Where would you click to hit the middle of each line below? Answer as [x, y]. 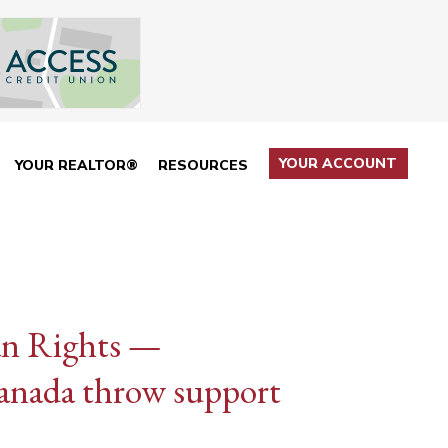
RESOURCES [203, 165]
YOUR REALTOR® [76, 165]
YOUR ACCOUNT [338, 164]
